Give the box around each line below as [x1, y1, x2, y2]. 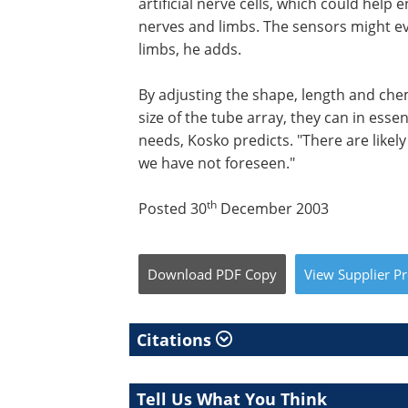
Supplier [338, 265, 390, 283]
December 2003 [217, 199, 329, 219]
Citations [137, 329, 216, 351]
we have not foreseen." [138, 153, 295, 173]
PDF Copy [216, 265, 277, 283]
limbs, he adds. [138, 39, 241, 59]
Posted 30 [138, 199, 207, 219]
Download [148, 265, 212, 283]
